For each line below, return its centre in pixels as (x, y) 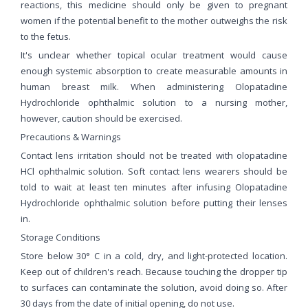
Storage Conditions (60, 237)
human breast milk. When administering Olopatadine (154, 86)
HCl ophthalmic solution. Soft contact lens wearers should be (154, 171)
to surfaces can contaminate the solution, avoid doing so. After (154, 287)
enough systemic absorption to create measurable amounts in (154, 70)
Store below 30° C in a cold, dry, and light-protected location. (154, 255)
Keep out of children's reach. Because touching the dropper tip (154, 271)
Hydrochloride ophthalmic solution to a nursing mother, (154, 102)
